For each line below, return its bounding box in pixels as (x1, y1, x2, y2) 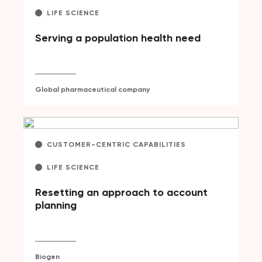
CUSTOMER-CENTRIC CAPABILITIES (47, 140, 186, 149)
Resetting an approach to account (35, 186, 208, 199)
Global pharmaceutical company (35, 85, 150, 94)
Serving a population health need (35, 32, 201, 45)
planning (35, 199, 77, 212)
